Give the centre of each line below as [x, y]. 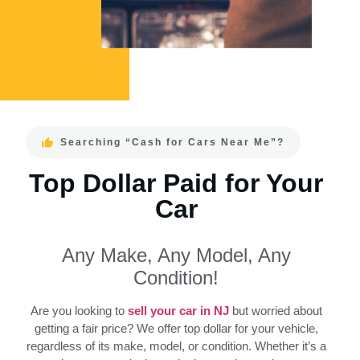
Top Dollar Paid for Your [176, 184]
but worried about [275, 311]
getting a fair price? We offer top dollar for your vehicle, [176, 329]
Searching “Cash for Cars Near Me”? [172, 143]
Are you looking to [79, 311]
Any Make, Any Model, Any [176, 256]
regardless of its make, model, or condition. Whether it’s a [176, 346]
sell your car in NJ [178, 311]
